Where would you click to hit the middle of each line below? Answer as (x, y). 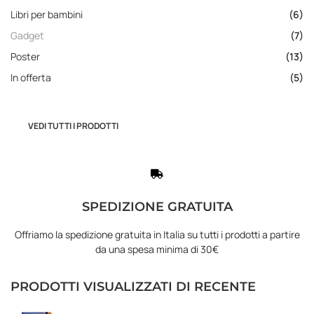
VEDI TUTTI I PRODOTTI (73, 125)
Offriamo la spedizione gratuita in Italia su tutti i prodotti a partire (157, 234)
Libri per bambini (47, 14)
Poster (25, 56)
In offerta (31, 77)
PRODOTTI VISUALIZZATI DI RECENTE (133, 286)
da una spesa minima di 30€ (157, 249)
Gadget (27, 35)
